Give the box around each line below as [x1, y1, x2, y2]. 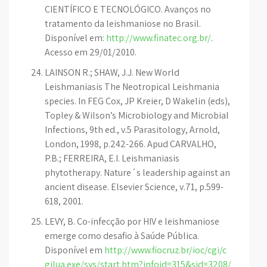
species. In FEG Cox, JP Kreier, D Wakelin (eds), [45, 95, 230, 107]
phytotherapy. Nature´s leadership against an [45, 166, 230, 179]
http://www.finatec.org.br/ [106, 32, 211, 44]
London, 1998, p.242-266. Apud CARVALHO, [45, 138, 216, 150]
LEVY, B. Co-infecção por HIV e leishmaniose [45, 215, 219, 228]
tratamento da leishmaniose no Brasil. [45, 17, 201, 30]
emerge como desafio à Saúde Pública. [45, 229, 199, 242]
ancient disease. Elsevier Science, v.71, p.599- [45, 181, 223, 193]
